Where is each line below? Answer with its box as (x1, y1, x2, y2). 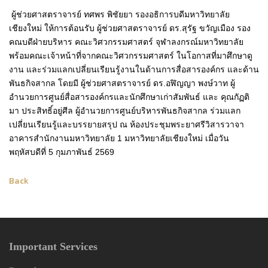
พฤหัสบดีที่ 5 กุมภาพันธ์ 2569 (9, 147, 114, 157)
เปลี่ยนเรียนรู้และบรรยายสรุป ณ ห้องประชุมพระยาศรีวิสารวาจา (9, 119, 244, 129)
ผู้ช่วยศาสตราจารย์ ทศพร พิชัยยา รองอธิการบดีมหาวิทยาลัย (9, 9, 230, 19)
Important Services (9, 240, 98, 252)
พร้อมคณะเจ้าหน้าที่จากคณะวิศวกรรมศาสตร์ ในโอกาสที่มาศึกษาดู (9, 50, 252, 60)
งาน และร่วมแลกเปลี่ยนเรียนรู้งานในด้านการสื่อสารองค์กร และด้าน (9, 64, 259, 74)
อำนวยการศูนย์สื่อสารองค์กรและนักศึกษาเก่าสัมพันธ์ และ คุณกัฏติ (9, 92, 249, 102)
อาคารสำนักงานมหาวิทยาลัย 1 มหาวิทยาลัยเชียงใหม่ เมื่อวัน (9, 133, 229, 143)
